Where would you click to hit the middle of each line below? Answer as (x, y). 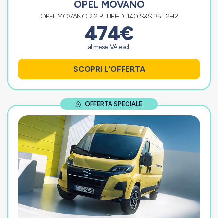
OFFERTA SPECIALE (113, 104)
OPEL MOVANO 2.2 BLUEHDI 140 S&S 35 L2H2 (109, 16)
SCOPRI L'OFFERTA (109, 69)
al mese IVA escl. (109, 47)
